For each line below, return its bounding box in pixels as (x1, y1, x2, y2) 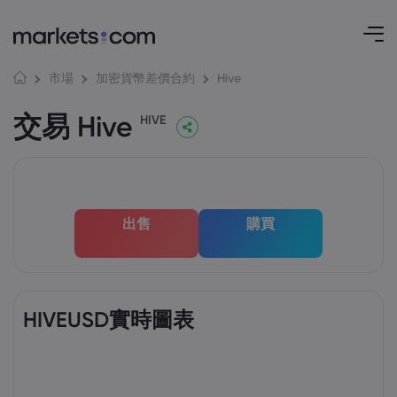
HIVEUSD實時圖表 (23, 307, 194, 332)
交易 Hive (13, 109, 140, 144)
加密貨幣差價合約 (96, 70, 195, 85)
